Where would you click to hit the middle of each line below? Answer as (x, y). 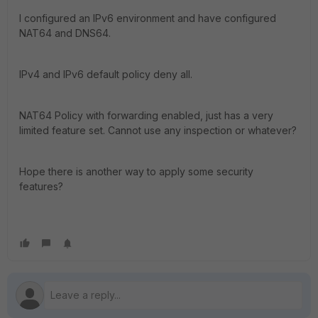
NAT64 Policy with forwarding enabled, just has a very (146, 115)
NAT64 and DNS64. (65, 33)
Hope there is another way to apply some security (136, 171)
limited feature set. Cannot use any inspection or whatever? (158, 130)
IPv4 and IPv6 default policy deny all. (106, 74)
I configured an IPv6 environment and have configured (148, 18)
